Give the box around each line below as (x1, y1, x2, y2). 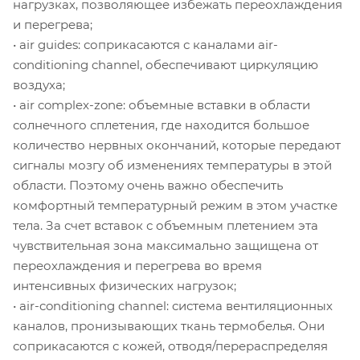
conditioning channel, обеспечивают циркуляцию (13, 56, 318, 72)
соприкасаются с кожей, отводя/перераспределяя (13, 337, 328, 354)
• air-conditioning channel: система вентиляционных (13, 297, 333, 313)
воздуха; (13, 76, 65, 92)
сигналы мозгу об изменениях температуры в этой (13, 157, 332, 173)
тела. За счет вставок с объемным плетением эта (13, 217, 318, 233)
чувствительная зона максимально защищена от (13, 237, 318, 253)
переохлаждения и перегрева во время (13, 257, 262, 273)
